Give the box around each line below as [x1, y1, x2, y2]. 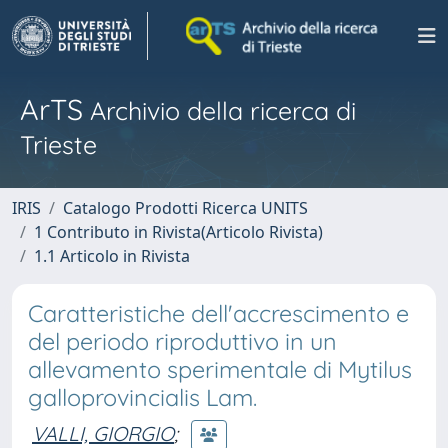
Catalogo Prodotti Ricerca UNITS [63, 197, 308, 219]
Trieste [20, 129, 97, 160]
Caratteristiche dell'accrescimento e [28, 299, 409, 328]
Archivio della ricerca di [83, 95, 356, 126]
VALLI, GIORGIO [32, 420, 174, 446]
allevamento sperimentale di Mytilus [28, 355, 412, 384]
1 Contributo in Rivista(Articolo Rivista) [34, 221, 323, 243]
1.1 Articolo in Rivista [34, 245, 190, 267]
